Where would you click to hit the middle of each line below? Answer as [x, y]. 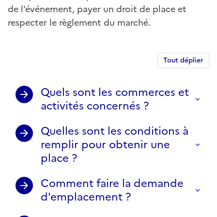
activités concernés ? [95, 106]
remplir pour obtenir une [105, 144]
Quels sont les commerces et [115, 92]
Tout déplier [183, 60]
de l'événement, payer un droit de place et [97, 9]
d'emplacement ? [86, 197]
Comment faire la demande [112, 183]
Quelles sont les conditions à [115, 131]
